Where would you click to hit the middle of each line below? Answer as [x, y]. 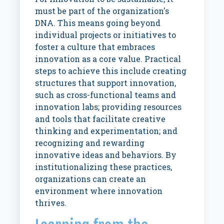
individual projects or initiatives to [106, 35]
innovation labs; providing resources [108, 107]
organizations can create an [91, 179]
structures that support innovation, [106, 83]
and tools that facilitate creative [100, 119]
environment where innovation [99, 191]
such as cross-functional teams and [106, 95]
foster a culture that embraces [95, 47]
